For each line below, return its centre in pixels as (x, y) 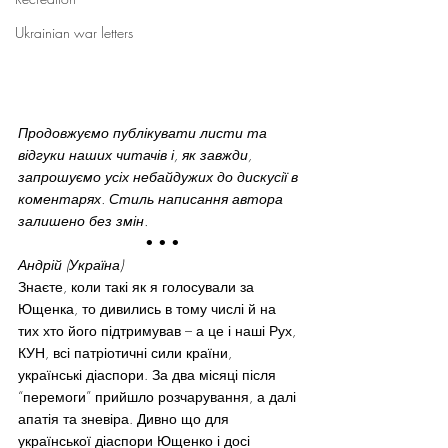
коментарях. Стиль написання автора (152, 198)
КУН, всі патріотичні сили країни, (127, 352)
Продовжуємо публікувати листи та (144, 132)
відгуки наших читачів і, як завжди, (137, 154)
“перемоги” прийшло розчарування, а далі (159, 396)
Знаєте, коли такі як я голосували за (138, 286)
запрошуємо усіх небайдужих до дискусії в (160, 176)
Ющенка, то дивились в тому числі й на (149, 308)
